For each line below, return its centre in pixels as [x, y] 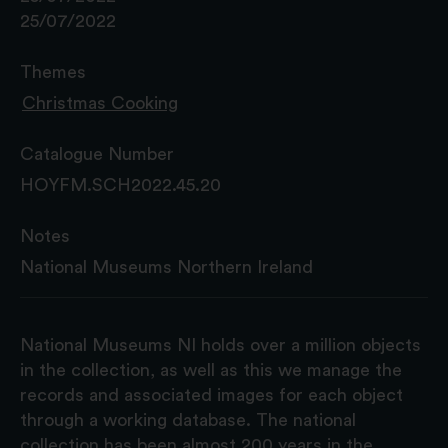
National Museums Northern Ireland [166, 266]
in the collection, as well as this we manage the [211, 369]
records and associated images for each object [211, 394]
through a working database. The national [188, 419]
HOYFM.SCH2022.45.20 [120, 184]
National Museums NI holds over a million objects [220, 344]
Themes [53, 71]
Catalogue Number [97, 153]
